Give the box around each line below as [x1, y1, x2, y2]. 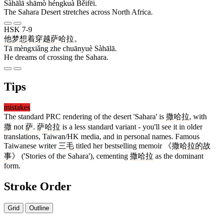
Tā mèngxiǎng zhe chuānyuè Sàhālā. [4, 44, 117, 53]
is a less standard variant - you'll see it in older [60, 123, 202, 131]
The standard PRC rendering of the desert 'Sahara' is [4, 112, 166, 121]
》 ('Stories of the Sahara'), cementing [12, 152, 130, 161]
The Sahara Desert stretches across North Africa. [4, 8, 153, 17]
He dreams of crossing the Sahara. [4, 53, 109, 62]
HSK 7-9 [4, 25, 32, 34]
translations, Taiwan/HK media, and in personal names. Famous [4, 132, 200, 141]
